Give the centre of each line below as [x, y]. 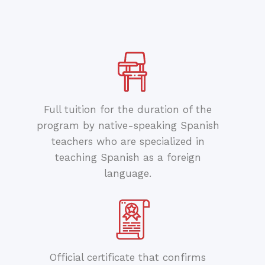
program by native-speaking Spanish [128, 126]
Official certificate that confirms [128, 258]
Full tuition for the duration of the [128, 110]
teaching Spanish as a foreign [128, 158]
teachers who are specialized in [128, 142]
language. [128, 174]
